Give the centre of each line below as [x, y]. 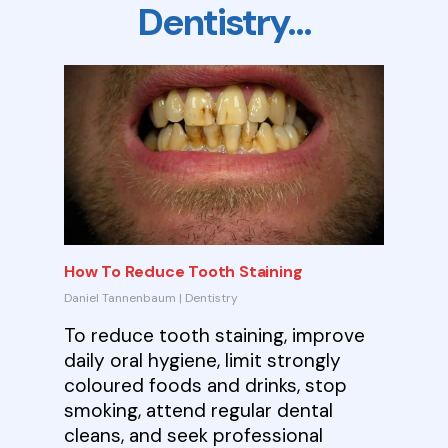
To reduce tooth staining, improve [215, 335]
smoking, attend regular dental [199, 410]
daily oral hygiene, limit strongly [203, 360]
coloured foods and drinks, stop [206, 385]
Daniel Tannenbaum [120, 297]
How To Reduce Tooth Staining [183, 271]
